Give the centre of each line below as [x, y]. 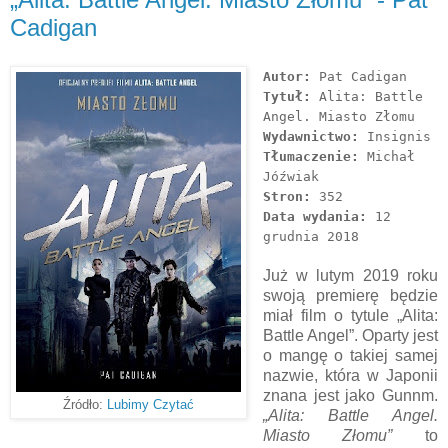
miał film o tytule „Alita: [350, 315]
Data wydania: [314, 216]
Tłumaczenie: [310, 156]
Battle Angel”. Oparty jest [350, 335]
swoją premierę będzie [350, 295]
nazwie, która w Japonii [350, 375]
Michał [386, 156]
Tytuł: [290, 96]
